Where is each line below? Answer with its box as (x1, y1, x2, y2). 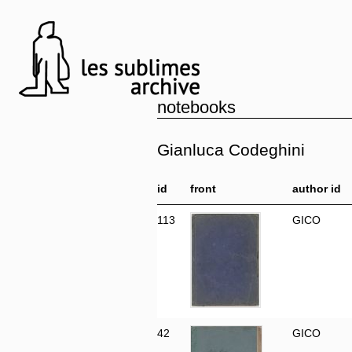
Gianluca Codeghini (157, 141, 305, 159)
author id (292, 182, 341, 195)
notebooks (157, 97, 236, 117)
